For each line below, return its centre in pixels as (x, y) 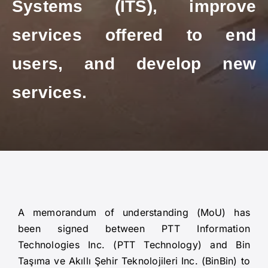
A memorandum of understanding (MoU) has (134, 213)
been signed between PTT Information (134, 229)
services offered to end (134, 35)
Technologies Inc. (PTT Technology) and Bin (134, 245)
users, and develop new (134, 64)
